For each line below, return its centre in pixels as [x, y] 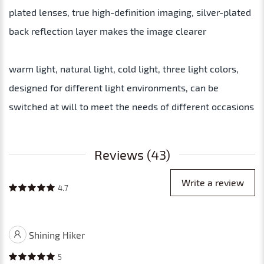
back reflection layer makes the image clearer [108, 31]
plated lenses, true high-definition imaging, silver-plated [130, 12]
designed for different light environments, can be [114, 87]
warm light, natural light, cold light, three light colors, [124, 68]
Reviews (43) [132, 154]
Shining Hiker [57, 235]
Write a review [213, 182]
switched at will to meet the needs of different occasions [131, 106]
